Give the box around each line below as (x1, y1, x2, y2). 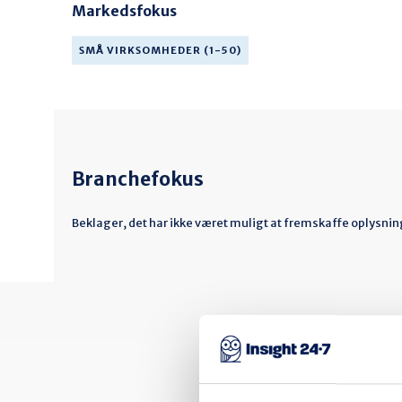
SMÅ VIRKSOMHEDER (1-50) (79, 44, 241, 57)
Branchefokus (72, 168, 204, 191)
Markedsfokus (72, 2, 177, 20)
